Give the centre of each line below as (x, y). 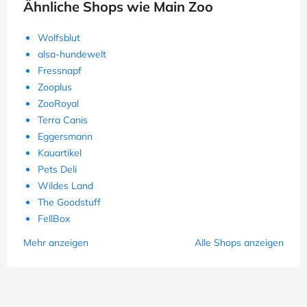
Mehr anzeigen (56, 243)
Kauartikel (60, 153)
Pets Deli (57, 170)
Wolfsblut (59, 38)
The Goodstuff (69, 202)
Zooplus (55, 87)
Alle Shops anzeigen (239, 243)
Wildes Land (65, 186)
